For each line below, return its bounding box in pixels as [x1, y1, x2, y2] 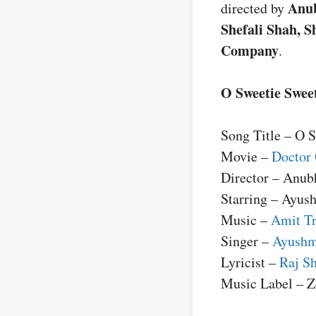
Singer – [221, 231, 272, 250]
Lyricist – [221, 253, 276, 272]
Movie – [221, 147, 272, 166]
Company [221, 40, 279, 61]
